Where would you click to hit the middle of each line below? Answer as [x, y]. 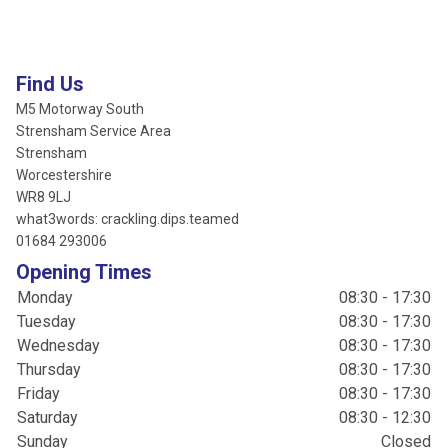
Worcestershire [64, 175]
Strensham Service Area [93, 131]
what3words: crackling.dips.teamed [127, 219]
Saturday [47, 417]
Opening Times [84, 272]
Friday [38, 393]
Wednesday [58, 345]
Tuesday [46, 321]
